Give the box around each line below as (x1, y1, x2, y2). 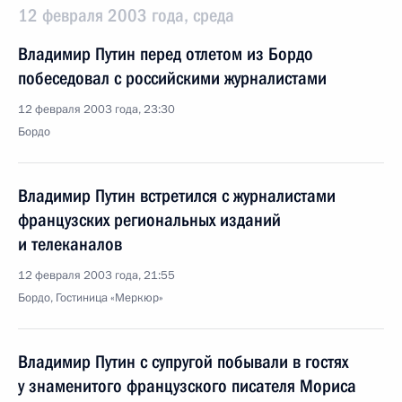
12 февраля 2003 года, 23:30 (18, 101, 175, 118)
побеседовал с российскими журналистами (18, 67, 327, 89)
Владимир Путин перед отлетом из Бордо (18, 43, 313, 65)
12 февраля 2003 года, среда (18, 4, 234, 26)
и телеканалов (18, 233, 122, 255)
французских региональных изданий (18, 209, 281, 231)
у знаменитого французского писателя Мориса (18, 375, 356, 397)
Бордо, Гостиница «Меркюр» (18, 290, 163, 306)
